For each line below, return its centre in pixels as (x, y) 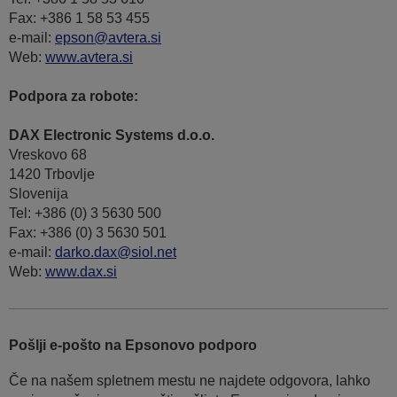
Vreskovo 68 (48, 155)
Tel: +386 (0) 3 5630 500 (85, 214)
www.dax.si (81, 272)
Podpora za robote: (74, 97)
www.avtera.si (89, 58)
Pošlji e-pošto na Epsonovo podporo (133, 346)
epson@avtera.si (108, 38)
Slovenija (39, 194)
